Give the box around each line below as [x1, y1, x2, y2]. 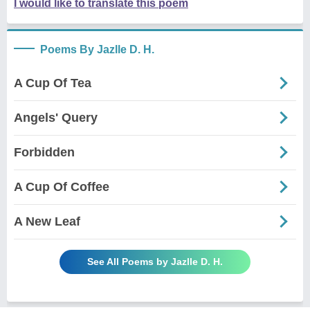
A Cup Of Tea [14, 75, 91, 90]
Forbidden [14, 145, 75, 159]
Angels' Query [14, 110, 98, 125]
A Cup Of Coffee [14, 179, 109, 194]
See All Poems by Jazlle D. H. [87, 255, 223, 267]
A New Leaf [14, 214, 80, 228]
